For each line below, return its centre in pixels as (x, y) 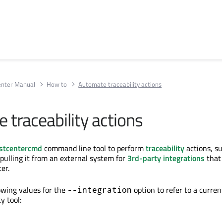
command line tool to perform (94, 148)
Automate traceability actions (120, 84)
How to (57, 84)
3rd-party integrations (166, 158)
